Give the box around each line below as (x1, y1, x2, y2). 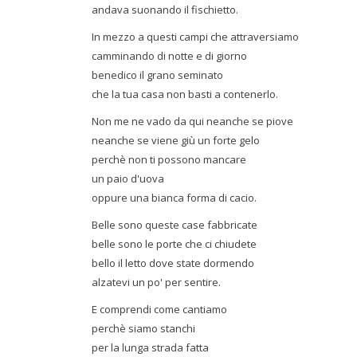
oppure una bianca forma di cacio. (92, 190, 257, 205)
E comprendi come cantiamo (92, 302, 227, 316)
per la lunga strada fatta (92, 340, 209, 355)
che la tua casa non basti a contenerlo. (92, 87, 278, 101)
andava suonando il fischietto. (92, 2, 238, 17)
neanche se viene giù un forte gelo (92, 133, 260, 147)
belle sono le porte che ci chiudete (92, 237, 257, 251)
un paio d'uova (92, 171, 164, 186)
